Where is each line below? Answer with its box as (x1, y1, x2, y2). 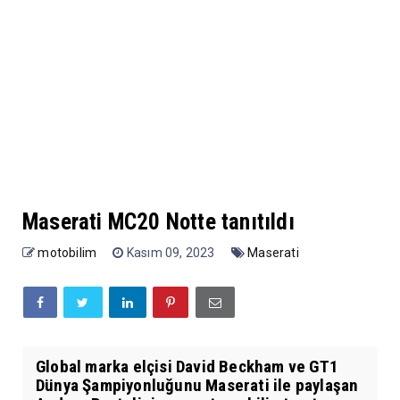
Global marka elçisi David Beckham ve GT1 (36, 355, 339, 377)
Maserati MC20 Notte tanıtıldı (22, 208, 295, 235)
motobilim (37, 245, 97, 260)
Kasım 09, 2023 (126, 245, 218, 260)
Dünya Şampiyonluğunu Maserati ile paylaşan (36, 374, 359, 396)
